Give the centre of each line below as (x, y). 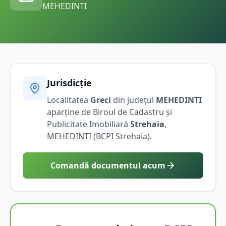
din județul (132, 100)
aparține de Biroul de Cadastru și (109, 112)
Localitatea (69, 100)
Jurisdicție (69, 82)
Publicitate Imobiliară (89, 124)
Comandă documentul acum (108, 165)
